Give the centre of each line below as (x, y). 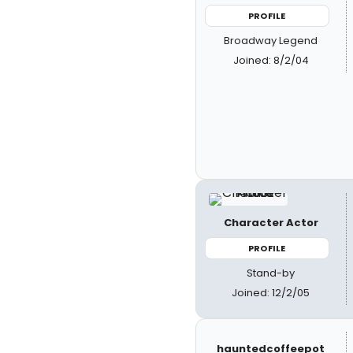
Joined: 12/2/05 (271, 293)
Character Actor (271, 222)
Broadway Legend (271, 41)
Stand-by (271, 273)
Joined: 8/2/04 (271, 60)
